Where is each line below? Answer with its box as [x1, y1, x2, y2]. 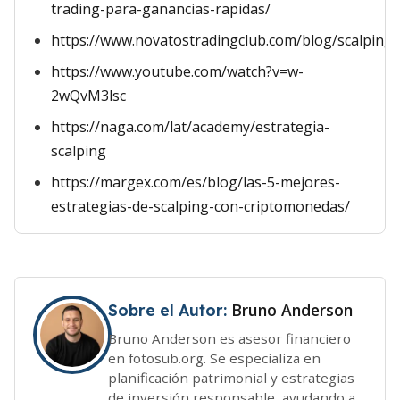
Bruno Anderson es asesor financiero [108, 329, 351, 347]
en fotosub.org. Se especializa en [108, 348, 321, 367]
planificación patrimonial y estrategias [108, 368, 354, 387]
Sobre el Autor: [108, 300, 231, 320]
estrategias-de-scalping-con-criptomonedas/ [51, 196, 350, 216]
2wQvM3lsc [51, 86, 126, 105]
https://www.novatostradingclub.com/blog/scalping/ [51, 30, 398, 50]
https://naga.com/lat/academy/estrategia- [51, 117, 329, 137]
